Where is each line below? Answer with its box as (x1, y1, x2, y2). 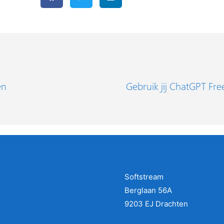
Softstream (124, 172, 163, 181)
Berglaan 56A (124, 185, 172, 195)
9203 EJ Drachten (124, 199, 188, 208)
